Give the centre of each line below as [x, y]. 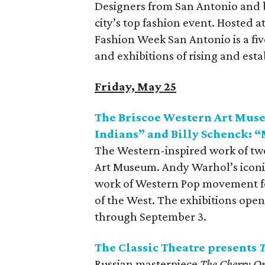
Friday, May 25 [135, 86]
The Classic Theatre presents [177, 247]
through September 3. [151, 216]
